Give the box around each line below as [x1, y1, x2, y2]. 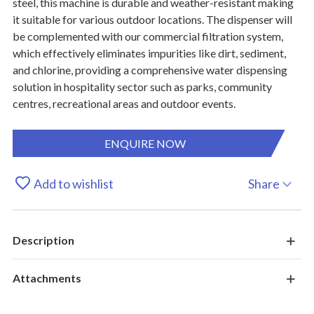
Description [12, 233, 74, 247]
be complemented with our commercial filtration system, [12, 29, 283, 43]
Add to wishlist [33, 175, 114, 191]
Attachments [12, 271, 81, 285]
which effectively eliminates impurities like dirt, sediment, [12, 46, 286, 60]
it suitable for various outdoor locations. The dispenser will [12, 13, 292, 26]
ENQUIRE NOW [104, 137, 186, 150]
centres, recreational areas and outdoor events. [12, 97, 235, 110]
